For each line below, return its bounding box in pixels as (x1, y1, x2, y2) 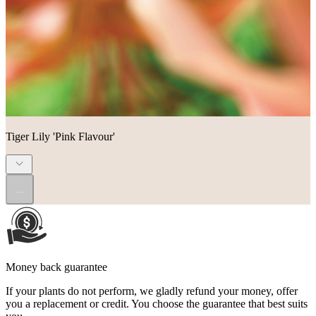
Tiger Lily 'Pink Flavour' (6, 130, 115, 142)
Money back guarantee (6, 260, 107, 273)
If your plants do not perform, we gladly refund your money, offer (6, 284, 298, 297)
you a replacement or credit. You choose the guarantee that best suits (6, 297, 308, 310)
